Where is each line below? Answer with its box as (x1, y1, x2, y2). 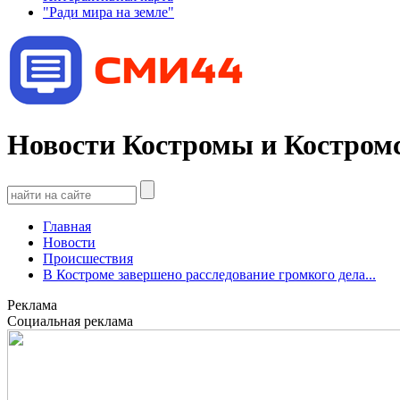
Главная (43, 219, 91, 235)
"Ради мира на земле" (43, 4, 174, 20)
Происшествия (43, 251, 133, 267)
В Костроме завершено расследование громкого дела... (43, 267, 376, 283)
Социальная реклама (7, 313, 133, 329)
